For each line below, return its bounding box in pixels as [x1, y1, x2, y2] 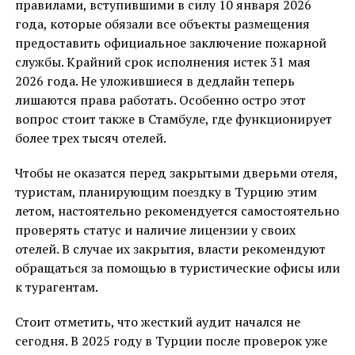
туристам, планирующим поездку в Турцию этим [14, 183, 317, 201]
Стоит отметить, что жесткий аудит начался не [14, 313, 300, 331]
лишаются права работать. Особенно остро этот [14, 91, 306, 109]
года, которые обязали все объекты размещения [14, 15, 310, 33]
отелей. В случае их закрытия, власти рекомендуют [14, 240, 326, 258]
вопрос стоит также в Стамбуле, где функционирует [14, 110, 332, 128]
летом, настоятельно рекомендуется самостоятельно [14, 202, 339, 220]
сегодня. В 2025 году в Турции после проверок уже [14, 332, 327, 350]
